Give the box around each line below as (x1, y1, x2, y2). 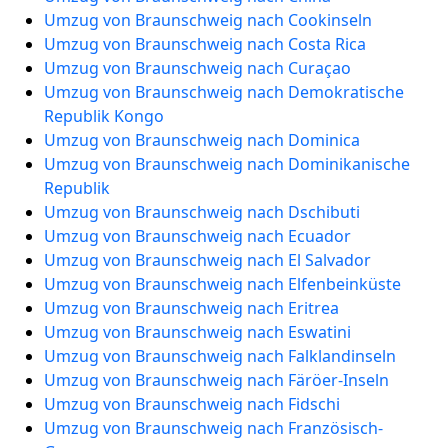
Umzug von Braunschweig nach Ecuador (44, 225, 351, 247)
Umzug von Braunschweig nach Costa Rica (44, 33, 366, 55)
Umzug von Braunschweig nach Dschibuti (44, 201, 360, 223)
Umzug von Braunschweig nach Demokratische (44, 81, 404, 103)
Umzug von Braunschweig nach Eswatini (44, 321, 351, 343)
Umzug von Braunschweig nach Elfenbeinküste (44, 273, 401, 295)
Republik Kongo (44, 105, 164, 127)
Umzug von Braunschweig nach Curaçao (44, 57, 351, 79)
